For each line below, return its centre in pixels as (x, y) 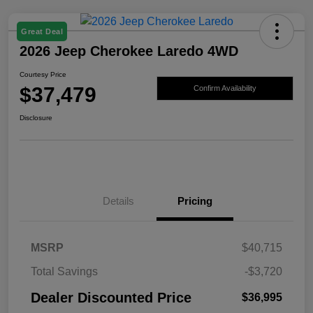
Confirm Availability (225, 88)
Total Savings (64, 272)
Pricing (195, 201)
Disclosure (36, 118)
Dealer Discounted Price (111, 298)
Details (118, 201)
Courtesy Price (43, 75)
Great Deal (42, 32)
